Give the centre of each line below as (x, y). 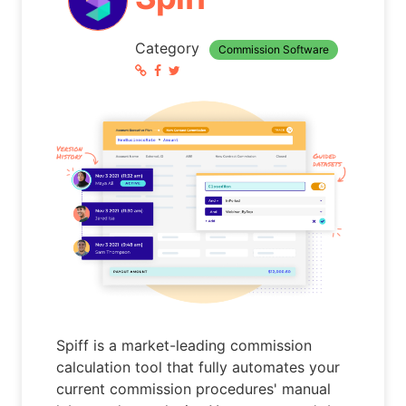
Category (169, 48)
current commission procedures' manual (194, 388)
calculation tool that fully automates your (198, 367)
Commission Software (273, 50)
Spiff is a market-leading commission (184, 345)
